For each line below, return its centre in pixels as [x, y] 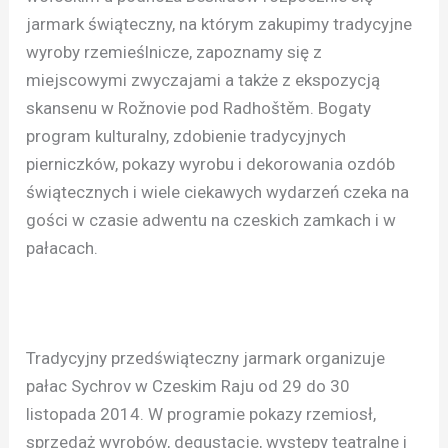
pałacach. [62, 247]
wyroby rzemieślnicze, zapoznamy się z [174, 51]
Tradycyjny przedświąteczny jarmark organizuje [206, 358]
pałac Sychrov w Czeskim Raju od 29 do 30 [188, 386]
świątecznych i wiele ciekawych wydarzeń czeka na [218, 191]
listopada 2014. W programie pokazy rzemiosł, [201, 414]
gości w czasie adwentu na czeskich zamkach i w [211, 219]
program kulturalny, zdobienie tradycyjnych [186, 135]
